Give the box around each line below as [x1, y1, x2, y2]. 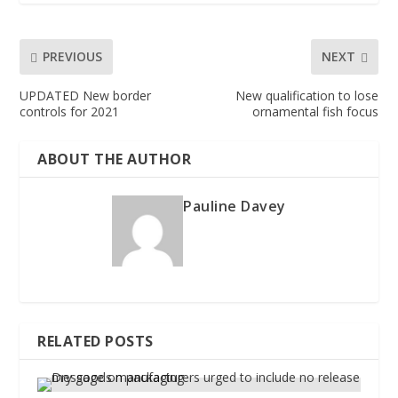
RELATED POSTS [37, 330, 154, 351]
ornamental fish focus [251, 102, 378, 120]
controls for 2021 [20, 102, 120, 120]
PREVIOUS [43, 48, 103, 66]
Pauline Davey [183, 195, 286, 216]
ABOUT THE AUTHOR [37, 148, 192, 169]
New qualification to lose [235, 86, 378, 104]
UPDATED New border [20, 86, 152, 104]
